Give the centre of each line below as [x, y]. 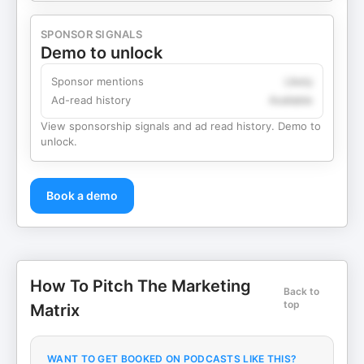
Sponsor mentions [97, 81]
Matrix [55, 310]
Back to [302, 291]
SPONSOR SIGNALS [91, 34]
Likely [299, 81]
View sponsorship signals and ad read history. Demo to [181, 126]
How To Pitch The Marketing [141, 286]
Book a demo [82, 195]
